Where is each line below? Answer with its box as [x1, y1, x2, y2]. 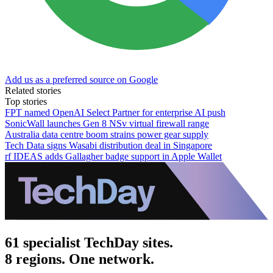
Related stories [5, 85, 61, 96]
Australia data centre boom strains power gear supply [5, 129, 208, 140]
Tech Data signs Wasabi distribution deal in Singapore [5, 140, 212, 151]
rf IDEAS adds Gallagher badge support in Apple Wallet [5, 151, 222, 161]
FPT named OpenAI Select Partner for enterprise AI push [5, 107, 225, 118]
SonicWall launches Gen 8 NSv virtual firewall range [5, 118, 209, 129]
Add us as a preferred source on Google [5, 74, 158, 85]
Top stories [5, 96, 47, 107]
